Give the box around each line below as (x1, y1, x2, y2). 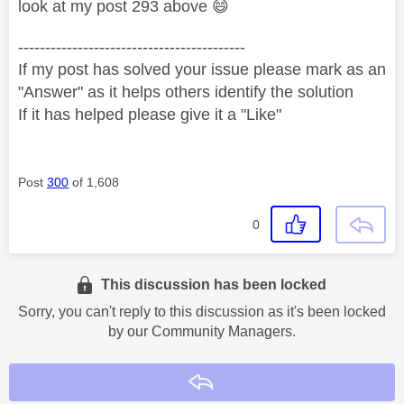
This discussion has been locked (101, 276, 327, 292)
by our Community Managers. (108, 323, 296, 339)
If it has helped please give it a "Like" (18, 105, 281, 124)
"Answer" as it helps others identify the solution (18, 82, 353, 101)
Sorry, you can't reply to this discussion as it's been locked (18, 303, 386, 319)
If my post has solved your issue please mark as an (18, 60, 386, 78)
